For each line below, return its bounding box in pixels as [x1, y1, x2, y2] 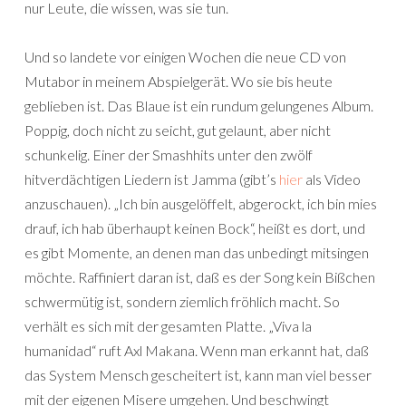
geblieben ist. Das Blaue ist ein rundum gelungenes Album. [24, 97, 373, 114]
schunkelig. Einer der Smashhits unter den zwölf [24, 146, 313, 163]
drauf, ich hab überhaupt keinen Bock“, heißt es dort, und [24, 219, 365, 237]
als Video [303, 170, 361, 188]
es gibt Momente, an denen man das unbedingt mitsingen [24, 244, 369, 261]
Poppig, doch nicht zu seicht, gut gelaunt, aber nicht [24, 121, 331, 139]
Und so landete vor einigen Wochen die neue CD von [24, 48, 346, 65]
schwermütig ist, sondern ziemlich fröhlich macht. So [24, 293, 340, 310]
